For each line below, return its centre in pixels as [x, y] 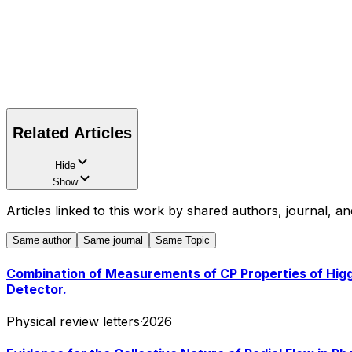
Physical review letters [73, 321]
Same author [42, 240]
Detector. [37, 289]
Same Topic [183, 240]
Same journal [113, 240]
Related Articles [72, 132]
